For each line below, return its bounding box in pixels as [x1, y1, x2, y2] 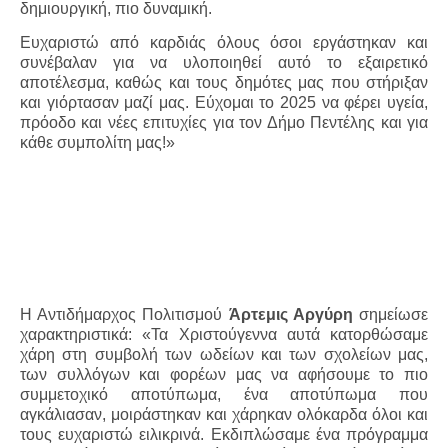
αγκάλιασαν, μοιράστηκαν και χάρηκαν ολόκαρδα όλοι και [20, 406, 428, 424]
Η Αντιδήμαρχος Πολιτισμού [20, 306, 229, 324]
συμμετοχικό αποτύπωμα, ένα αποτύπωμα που [20, 386, 428, 404]
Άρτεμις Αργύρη [228, 306, 353, 324]
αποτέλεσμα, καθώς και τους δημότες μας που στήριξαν [20, 74, 428, 92]
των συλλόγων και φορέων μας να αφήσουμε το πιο [20, 366, 428, 384]
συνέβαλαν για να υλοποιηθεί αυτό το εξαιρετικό [20, 54, 428, 72]
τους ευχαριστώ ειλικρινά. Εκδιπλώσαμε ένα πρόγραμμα [20, 426, 428, 444]
